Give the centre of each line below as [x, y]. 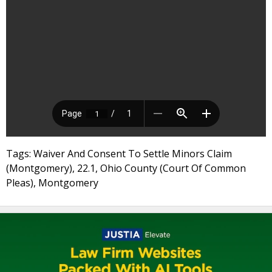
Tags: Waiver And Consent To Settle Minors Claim [119, 154]
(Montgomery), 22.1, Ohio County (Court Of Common [126, 168]
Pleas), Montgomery [52, 183]
